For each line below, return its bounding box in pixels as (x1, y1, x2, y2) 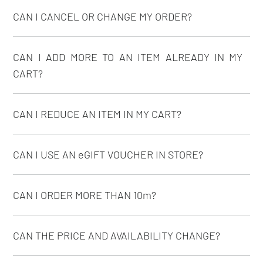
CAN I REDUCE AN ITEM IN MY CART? (13, 107, 182, 120)
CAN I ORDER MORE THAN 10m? (13, 188, 157, 201)
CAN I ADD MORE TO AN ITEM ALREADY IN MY (13, 50, 243, 63)
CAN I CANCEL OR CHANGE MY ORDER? (13, 9, 193, 23)
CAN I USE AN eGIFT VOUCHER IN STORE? (13, 147, 204, 161)
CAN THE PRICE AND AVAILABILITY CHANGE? (13, 228, 221, 242)
